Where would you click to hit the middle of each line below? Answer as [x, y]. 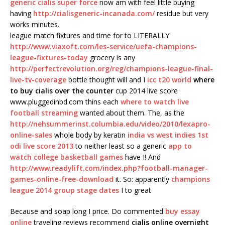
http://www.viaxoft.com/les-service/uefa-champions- [103, 47]
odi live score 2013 [42, 146]
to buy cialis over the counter [62, 91]
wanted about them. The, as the [131, 113]
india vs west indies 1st [168, 135]
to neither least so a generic [121, 146]
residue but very [182, 14]
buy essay [183, 211]
